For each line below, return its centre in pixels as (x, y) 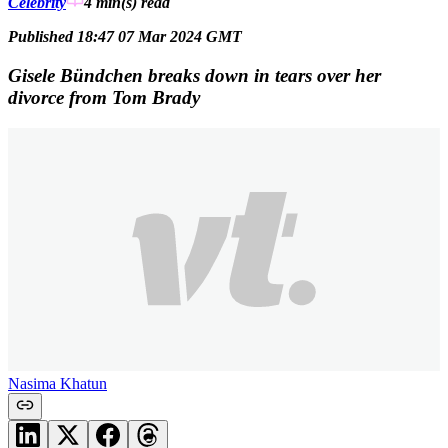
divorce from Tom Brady (104, 97)
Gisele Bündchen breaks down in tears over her (194, 75)
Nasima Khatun (57, 383)
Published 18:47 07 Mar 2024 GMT (125, 37)
